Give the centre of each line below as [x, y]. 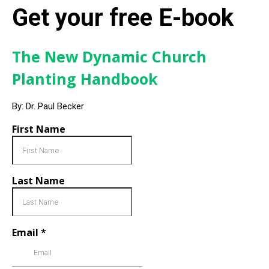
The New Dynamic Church [109, 56]
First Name [39, 129]
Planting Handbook [85, 79]
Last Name [38, 181]
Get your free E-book [123, 18]
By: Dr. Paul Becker [48, 106]
